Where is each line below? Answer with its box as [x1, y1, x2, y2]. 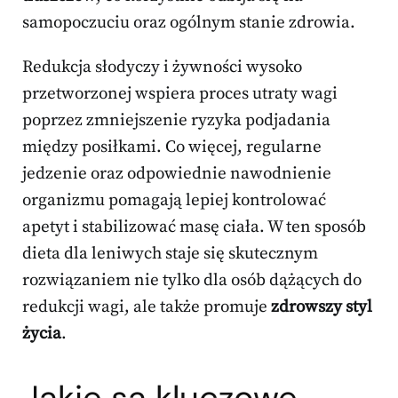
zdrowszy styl [271, 296, 372, 317]
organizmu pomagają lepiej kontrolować [22, 189, 326, 211]
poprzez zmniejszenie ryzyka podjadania [22, 109, 330, 131]
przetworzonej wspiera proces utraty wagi [22, 83, 338, 104]
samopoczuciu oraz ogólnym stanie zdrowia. [22, 12, 355, 33]
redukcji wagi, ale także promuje [22, 296, 271, 317]
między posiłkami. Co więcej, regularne [22, 136, 322, 157]
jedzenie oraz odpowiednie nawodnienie [22, 163, 331, 184]
